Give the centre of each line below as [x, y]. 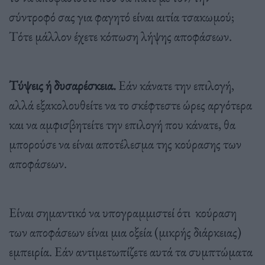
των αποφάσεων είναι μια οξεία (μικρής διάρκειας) [125, 232]
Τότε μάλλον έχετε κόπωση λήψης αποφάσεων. [120, 36]
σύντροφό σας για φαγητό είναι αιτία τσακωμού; [122, 16]
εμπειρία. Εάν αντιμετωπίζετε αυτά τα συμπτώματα [131, 251]
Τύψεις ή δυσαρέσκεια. [62, 85]
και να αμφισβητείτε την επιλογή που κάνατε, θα [122, 124]
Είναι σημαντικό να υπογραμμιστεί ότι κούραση [123, 212]
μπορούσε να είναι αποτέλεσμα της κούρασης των [125, 143]
